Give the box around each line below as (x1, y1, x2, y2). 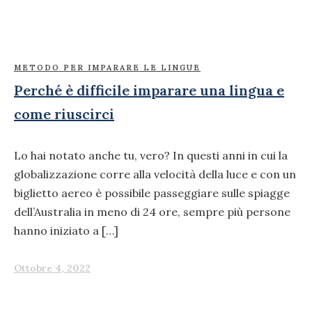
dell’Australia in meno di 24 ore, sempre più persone (14, 204, 290, 219)
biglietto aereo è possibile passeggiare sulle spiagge (14, 185, 290, 200)
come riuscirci (14, 104, 114, 123)
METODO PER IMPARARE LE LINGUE (14, 62, 201, 72)
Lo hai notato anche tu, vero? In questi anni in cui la (14, 148, 288, 162)
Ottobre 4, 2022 (14, 262, 91, 275)
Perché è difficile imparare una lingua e (14, 81, 284, 99)
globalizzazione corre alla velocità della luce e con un (14, 166, 296, 181)
